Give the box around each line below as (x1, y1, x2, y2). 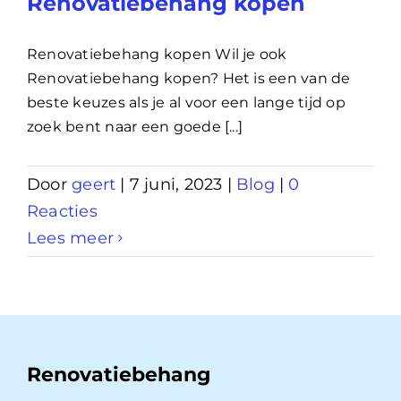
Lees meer (27, 227, 115, 248)
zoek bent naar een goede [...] (27, 117, 243, 135)
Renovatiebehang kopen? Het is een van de (27, 69, 351, 87)
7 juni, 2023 (129, 174, 223, 194)
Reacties (27, 200, 98, 221)
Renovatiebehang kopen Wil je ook (27, 45, 287, 63)
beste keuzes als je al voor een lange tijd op (27, 93, 346, 111)
